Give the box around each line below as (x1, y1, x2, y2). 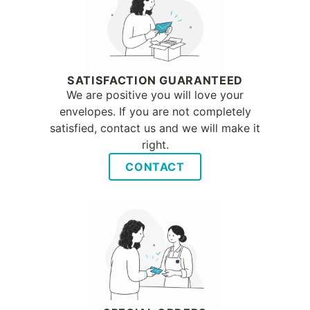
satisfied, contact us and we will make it (50, 121, 260, 136)
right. (141, 138, 169, 152)
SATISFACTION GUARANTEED (67, 73, 243, 88)
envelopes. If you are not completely (59, 104, 251, 119)
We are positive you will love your (66, 88, 244, 102)
